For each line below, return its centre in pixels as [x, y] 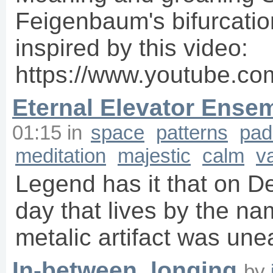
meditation [61, 156]
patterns [192, 133]
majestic [154, 156]
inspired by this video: [132, 48]
